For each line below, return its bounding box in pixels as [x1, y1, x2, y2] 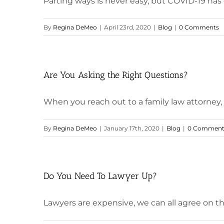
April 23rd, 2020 [104, 23, 151, 31]
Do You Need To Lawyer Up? [43, 170, 157, 181]
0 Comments [179, 23, 219, 31]
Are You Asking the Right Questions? [43, 69, 188, 80]
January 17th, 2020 [104, 124, 159, 132]
